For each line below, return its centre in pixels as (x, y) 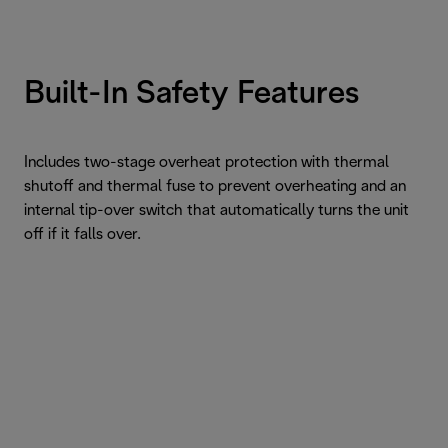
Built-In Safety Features (191, 95)
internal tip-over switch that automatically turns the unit (216, 211)
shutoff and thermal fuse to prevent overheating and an (215, 187)
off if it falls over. (82, 235)
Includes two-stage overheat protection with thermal (206, 163)
